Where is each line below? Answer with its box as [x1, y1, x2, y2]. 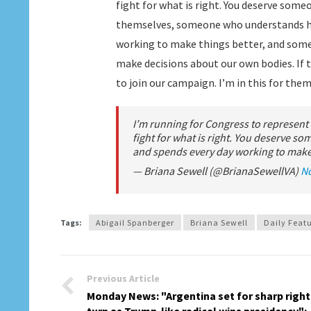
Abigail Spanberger [96, 217, 174, 228]
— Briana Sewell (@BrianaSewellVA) [133, 164, 301, 178]
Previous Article [87, 272, 160, 285]
